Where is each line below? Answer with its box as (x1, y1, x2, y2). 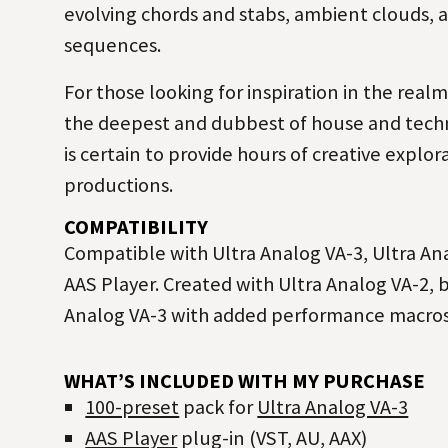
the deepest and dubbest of (63, 109, 311, 136)
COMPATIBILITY (63, 213, 208, 240)
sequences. (63, 31, 161, 58)
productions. (63, 171, 173, 198)
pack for (179, 393, 258, 420)
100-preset (85, 393, 180, 420)
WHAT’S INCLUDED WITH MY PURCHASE (63, 367, 425, 394)
